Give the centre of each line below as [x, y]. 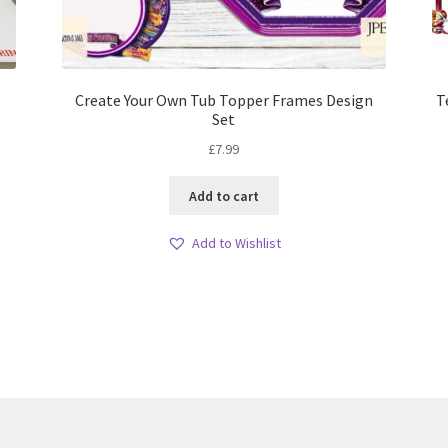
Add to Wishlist [236, 243]
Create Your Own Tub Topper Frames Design [223, 100]
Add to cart [223, 195]
